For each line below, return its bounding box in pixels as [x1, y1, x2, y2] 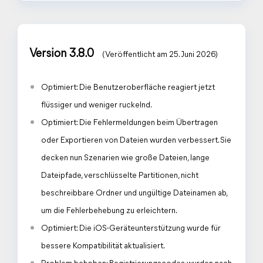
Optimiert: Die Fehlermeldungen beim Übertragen [41, 119, 218, 127]
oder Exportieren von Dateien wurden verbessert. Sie [41, 136, 231, 145]
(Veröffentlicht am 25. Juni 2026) [102, 50, 218, 59]
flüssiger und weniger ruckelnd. [41, 101, 152, 110]
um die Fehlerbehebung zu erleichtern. [41, 207, 177, 215]
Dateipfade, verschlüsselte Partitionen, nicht [41, 171, 198, 180]
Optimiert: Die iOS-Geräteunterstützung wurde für [41, 224, 221, 233]
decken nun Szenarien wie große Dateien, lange [41, 154, 210, 163]
